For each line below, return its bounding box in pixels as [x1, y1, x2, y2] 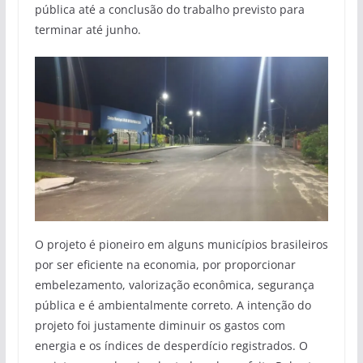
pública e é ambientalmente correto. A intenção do [34, 297, 311, 314]
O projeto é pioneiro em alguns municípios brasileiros [34, 237, 328, 253]
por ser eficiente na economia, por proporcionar [34, 257, 296, 273]
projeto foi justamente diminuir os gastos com [34, 318, 285, 334]
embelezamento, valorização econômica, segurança [34, 277, 314, 293]
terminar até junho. [34, 21, 141, 37]
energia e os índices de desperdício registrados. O [34, 338, 308, 354]
